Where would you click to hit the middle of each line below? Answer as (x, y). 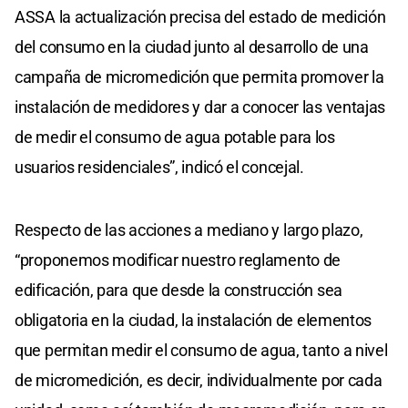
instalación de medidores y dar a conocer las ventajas (200, 107)
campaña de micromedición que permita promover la (199, 76)
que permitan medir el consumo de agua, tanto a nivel (201, 350)
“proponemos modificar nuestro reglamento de (178, 260)
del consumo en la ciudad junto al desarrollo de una (192, 46)
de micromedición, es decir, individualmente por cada (199, 380)
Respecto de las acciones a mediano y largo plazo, (189, 229)
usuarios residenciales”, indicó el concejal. (159, 167)
